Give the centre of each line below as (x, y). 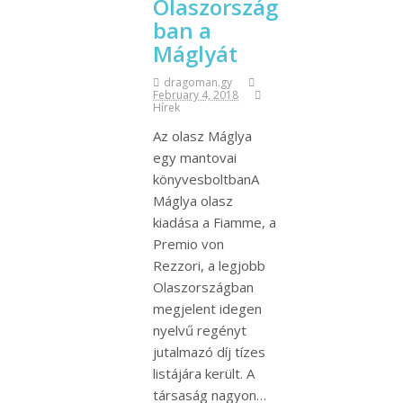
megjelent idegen (207, 308)
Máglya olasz (193, 200)
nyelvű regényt (200, 330)
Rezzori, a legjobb (209, 265)
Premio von (188, 243)
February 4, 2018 (196, 94)
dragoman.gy (198, 82)
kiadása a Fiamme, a (215, 222)
